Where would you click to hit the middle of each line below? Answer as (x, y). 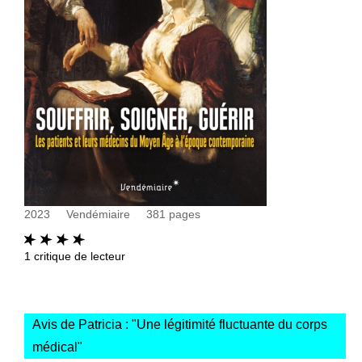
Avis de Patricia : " (84, 324)
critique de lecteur (78, 256)
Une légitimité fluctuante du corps (232, 324)
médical (55, 347)
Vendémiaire (98, 214)
